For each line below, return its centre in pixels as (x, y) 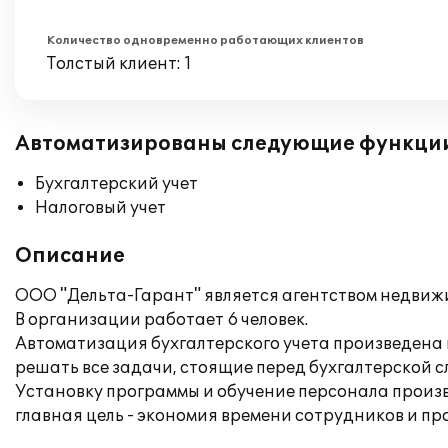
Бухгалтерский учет (116, 184)
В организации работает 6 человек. (161, 320)
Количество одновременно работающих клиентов (205, 40)
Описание (70, 256)
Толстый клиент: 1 (119, 64)
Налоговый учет (100, 208)
